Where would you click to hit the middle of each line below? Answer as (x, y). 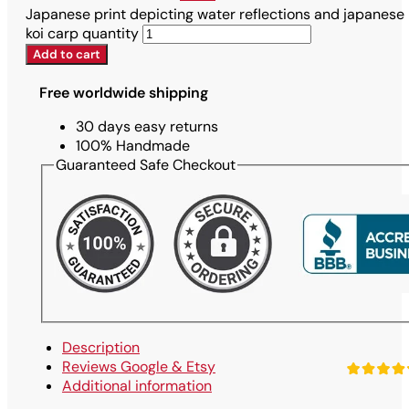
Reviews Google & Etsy (139, 366)
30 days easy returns (147, 127)
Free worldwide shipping (124, 93)
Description (101, 347)
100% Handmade (133, 146)
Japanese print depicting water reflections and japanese (215, 15)
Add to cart (67, 55)
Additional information (137, 385)
